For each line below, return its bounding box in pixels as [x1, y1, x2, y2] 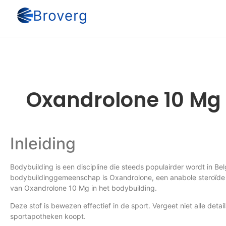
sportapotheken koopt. [10, 212, 86, 221]
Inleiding [10, 134, 76, 153]
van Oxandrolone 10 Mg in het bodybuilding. [10, 184, 157, 192]
